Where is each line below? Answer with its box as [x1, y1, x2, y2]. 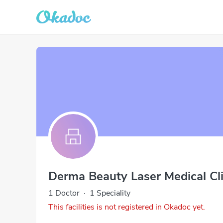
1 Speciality [90, 188, 130, 199]
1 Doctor [48, 188, 80, 199]
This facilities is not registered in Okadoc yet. [48, 202, 205, 213]
